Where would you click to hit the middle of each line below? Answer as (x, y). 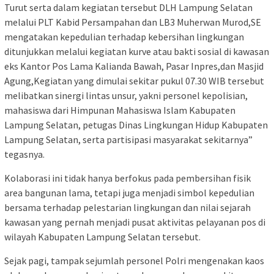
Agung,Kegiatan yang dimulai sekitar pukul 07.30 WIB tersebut (134, 80)
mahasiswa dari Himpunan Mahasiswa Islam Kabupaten (120, 110)
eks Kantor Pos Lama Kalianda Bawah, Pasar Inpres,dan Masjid (134, 66)
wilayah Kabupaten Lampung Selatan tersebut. (102, 236)
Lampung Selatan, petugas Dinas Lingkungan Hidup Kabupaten (136, 124)
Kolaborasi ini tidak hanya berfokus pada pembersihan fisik (128, 178)
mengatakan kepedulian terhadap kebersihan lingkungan (124, 36)
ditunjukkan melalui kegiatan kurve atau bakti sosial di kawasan (137, 51)
